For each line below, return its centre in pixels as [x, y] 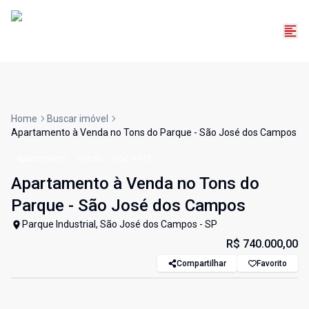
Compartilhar [201, 264]
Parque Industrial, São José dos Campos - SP [120, 225]
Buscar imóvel [78, 119]
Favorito [272, 264]
